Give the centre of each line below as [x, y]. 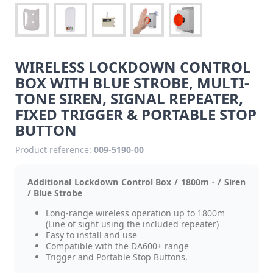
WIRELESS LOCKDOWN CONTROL [133, 66]
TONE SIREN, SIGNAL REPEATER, [129, 98]
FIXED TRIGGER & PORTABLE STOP [136, 114]
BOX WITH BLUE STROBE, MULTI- [132, 82]
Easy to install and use [91, 235]
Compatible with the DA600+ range [117, 246]
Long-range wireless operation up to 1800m [135, 213]
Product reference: [53, 149]
